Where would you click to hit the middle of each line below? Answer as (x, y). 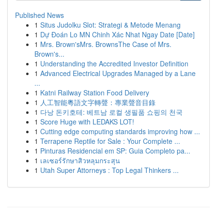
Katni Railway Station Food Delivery (95, 93)
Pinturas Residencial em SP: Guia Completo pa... (115, 151)
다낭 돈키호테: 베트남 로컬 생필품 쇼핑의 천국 (111, 112)
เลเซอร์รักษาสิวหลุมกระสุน (80, 160)
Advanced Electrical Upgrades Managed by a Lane (118, 73)
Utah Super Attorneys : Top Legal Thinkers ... (109, 170)
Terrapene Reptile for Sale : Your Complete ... (110, 141)
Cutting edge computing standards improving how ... (120, 131)
